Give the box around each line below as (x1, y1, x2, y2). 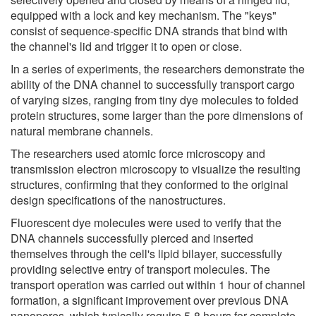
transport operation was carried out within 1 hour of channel (11, 276, 305, 293)
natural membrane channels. (11, 122, 153, 139)
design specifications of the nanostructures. (11, 191, 226, 208)
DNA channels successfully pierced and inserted (11, 229, 253, 246)
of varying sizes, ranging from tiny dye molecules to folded (11, 91, 298, 108)
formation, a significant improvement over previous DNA (11, 291, 288, 308)
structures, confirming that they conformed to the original (11, 176, 288, 193)
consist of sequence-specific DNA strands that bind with (11, 22, 288, 39)
